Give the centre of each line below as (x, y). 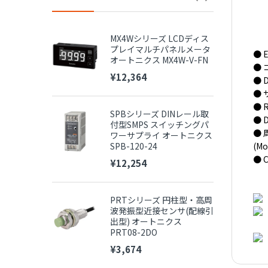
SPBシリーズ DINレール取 (159, 114)
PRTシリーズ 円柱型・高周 (161, 200)
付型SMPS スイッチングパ (159, 124)
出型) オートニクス (146, 221)
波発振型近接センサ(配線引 (162, 211)
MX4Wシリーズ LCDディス (159, 38)
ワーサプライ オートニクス (161, 135)
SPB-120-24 (133, 146)
